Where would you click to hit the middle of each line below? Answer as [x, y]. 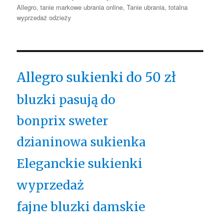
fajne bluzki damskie [81, 206]
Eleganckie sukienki [80, 163]
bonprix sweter [63, 121]
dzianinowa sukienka [82, 142]
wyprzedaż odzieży [44, 17]
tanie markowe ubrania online [82, 7]
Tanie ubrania [146, 7]
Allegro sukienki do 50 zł [96, 77]
